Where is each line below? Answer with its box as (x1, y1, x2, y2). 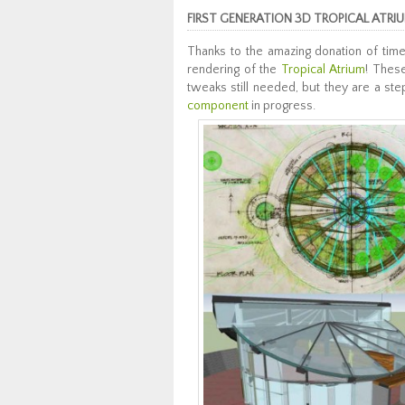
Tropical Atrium (280, 62, 365, 77)
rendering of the (187, 62, 281, 77)
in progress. (249, 99, 316, 113)
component (187, 99, 249, 113)
